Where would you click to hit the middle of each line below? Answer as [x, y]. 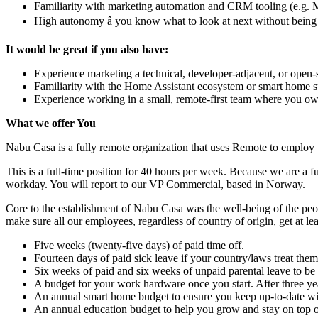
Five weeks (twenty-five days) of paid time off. [139, 245]
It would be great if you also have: [87, 49]
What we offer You [51, 123]
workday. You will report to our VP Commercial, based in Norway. [155, 184]
